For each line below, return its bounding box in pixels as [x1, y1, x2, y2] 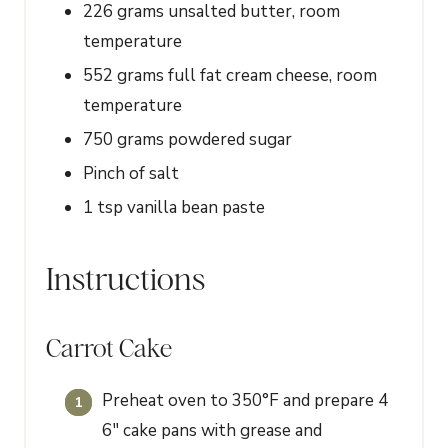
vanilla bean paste [127, 196, 266, 220]
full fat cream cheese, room [168, 64, 378, 88]
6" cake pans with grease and [102, 419, 323, 443]
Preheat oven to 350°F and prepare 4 [102, 389, 389, 413]
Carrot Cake [46, 333, 172, 364]
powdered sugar [168, 128, 293, 152]
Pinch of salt [83, 162, 180, 186]
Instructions [46, 260, 205, 298]
